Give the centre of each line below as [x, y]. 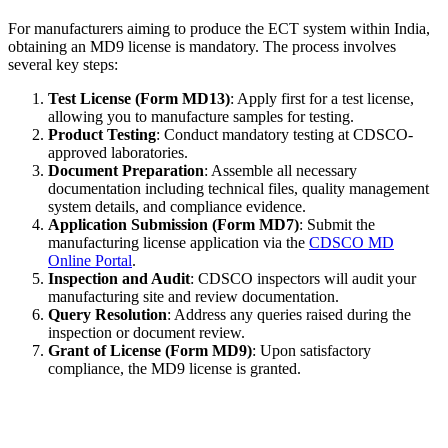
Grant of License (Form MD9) [150, 351]
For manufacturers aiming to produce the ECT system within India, [219, 29]
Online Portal [90, 261]
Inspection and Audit [119, 279]
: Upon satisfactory [311, 351]
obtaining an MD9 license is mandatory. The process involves [202, 47]
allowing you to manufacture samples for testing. [201, 117]
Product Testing [102, 135]
